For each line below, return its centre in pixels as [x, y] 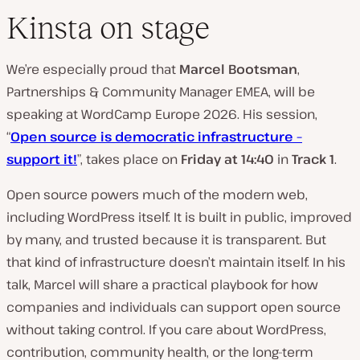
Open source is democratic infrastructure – [156, 137]
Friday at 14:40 [229, 160]
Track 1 [311, 160]
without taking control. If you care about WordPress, [166, 330]
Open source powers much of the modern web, [157, 195]
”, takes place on [129, 160]
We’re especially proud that [93, 70]
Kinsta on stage [108, 28]
